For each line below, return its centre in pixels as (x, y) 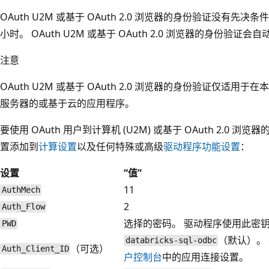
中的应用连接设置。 (205, 257)
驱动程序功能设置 (202, 146)
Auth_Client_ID (35, 249)
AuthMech (21, 190)
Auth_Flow (23, 207)
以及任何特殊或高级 (120, 146)
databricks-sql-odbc (171, 240)
